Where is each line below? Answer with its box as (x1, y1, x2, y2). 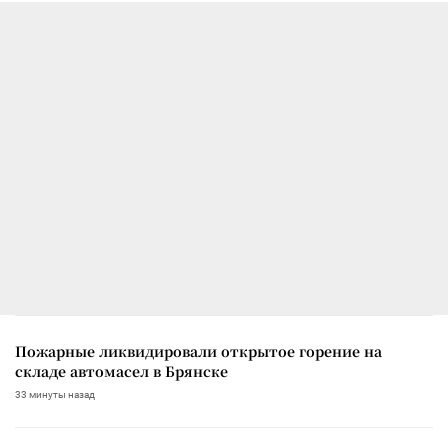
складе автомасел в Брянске (15, 360, 228, 381)
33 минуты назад (15, 388, 95, 400)
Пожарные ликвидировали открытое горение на (15, 340, 382, 361)
